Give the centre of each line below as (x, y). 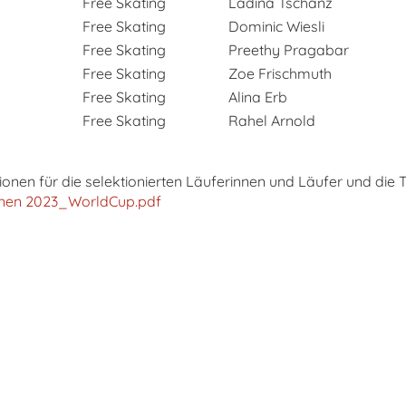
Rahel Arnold (271, 121)
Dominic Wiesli (276, 27)
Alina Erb (257, 97)
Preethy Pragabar (288, 50)
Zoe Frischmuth (280, 74)
